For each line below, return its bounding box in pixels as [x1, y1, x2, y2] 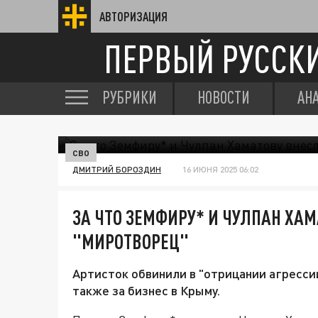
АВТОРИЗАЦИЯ [99, 9, 168, 23]
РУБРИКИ [102, 87, 157, 107]
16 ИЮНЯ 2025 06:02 [182, 164, 258, 175]
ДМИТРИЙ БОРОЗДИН [72, 164, 161, 175]
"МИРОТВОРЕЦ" [72, 229, 189, 253]
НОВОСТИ [197, 87, 250, 107]
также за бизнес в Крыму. [72, 283, 220, 298]
